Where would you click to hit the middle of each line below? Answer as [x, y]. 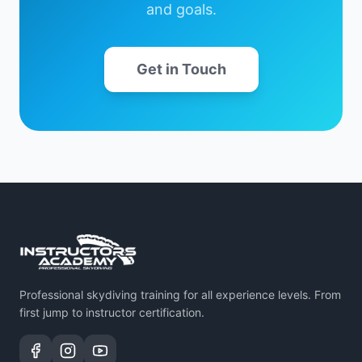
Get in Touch [181, 69]
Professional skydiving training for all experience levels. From [180, 295]
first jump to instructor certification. [112, 312]
